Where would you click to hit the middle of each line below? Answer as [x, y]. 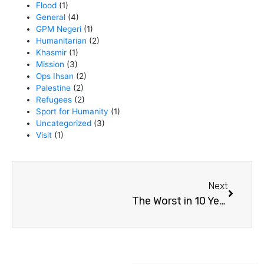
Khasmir [52, 52]
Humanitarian [62, 40]
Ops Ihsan [55, 76]
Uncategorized [64, 123]
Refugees [54, 99]
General [51, 17]
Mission [50, 64]
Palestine [54, 88]
